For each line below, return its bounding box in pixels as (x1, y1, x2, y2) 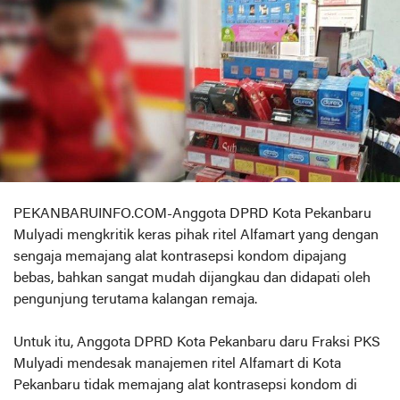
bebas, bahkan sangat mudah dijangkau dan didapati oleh (13, 271, 371, 287)
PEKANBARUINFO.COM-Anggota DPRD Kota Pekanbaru (13, 207, 371, 222)
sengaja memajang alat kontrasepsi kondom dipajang (13, 250, 346, 265)
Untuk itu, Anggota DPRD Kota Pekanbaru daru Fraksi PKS (13, 336, 380, 351)
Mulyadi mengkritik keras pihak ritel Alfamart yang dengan (13, 229, 379, 244)
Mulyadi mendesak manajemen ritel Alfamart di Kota (13, 357, 341, 372)
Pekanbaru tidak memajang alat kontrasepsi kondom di (13, 379, 357, 394)
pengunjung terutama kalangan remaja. (13, 293, 257, 308)
